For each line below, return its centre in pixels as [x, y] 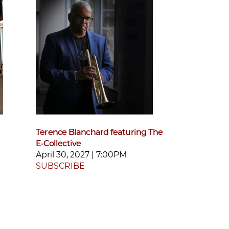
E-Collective [59, 143]
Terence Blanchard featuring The [99, 132]
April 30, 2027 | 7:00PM [81, 154]
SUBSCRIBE [60, 166]
